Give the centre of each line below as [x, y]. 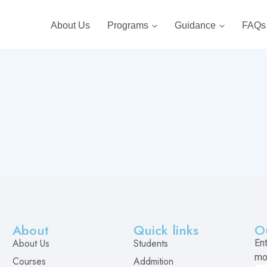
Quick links [166, 230]
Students [150, 243]
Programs [128, 25]
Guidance [195, 25]
